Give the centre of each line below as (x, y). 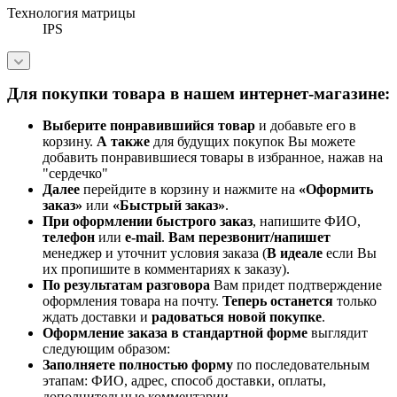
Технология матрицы (71, 13)
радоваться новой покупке (237, 317)
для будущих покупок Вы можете (253, 141)
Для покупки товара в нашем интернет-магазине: (198, 93)
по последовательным (301, 365)
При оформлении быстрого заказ (148, 221)
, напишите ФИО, (307, 221)
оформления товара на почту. (132, 301)
